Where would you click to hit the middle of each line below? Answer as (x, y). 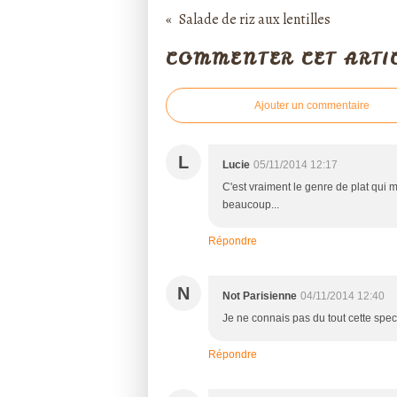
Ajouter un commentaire (312, 105)
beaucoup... (251, 204)
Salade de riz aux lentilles (255, 20)
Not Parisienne (260, 296)
